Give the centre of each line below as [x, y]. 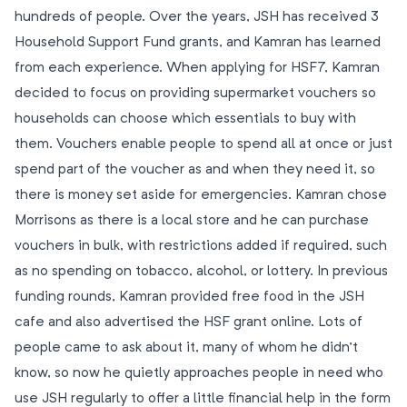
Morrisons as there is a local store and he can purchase [192, 221]
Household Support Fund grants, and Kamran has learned [198, 43]
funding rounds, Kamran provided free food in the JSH [189, 297]
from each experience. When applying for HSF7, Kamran [197, 68]
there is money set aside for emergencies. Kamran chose [201, 195]
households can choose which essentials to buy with [185, 119]
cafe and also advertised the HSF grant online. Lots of [189, 323]
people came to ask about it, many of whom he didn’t [186, 348]
